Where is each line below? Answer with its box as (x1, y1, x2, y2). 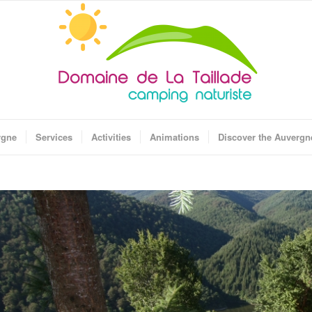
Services (36, 130, 72, 143)
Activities (91, 130, 131, 143)
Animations (150, 130, 199, 143)
